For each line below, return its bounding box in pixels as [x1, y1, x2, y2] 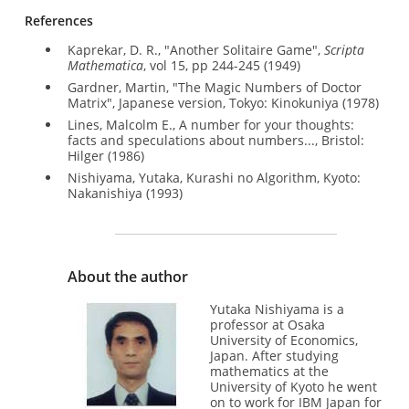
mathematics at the [210, 362, 330, 380]
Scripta [323, 41, 364, 59]
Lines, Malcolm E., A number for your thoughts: [67, 115, 354, 133]
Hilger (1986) [67, 146, 144, 164]
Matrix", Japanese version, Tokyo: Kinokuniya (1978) [67, 93, 379, 111]
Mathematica [67, 57, 143, 75]
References [24, 12, 93, 30]
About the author [67, 267, 188, 288]
